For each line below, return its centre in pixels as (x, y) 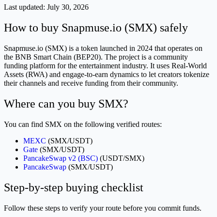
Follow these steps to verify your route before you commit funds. (103, 208)
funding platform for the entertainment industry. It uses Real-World (105, 66)
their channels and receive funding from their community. (91, 83)
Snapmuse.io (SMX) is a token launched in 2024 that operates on (103, 48)
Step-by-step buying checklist (74, 187)
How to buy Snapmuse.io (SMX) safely (96, 28)
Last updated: (25, 7)
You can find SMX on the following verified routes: (83, 124)
